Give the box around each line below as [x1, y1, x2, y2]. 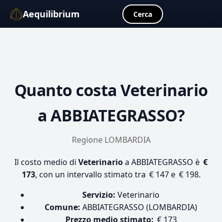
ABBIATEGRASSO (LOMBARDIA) [80, 202, 197, 213]
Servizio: [82, 189, 115, 200]
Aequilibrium [23, 8, 80, 20]
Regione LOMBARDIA [71, 134, 151, 145]
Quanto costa [14, 79, 120, 101]
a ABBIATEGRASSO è [123, 157, 202, 167]
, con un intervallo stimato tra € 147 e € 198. [35, 169, 201, 180]
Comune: [45, 202, 80, 213]
